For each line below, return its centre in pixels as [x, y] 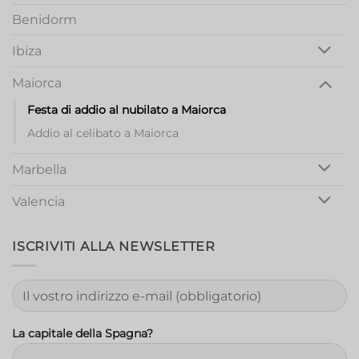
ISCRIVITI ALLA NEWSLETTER [114, 246]
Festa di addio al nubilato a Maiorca [127, 110]
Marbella [39, 169]
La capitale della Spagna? [83, 334]
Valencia [38, 201]
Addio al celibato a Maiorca [103, 133]
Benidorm [44, 20]
